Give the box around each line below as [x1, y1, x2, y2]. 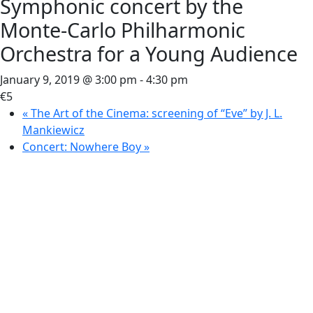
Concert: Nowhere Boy [22, 139, 144, 154]
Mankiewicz [22, 122, 85, 138]
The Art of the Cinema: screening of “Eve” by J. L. [28, 105, 282, 121]
